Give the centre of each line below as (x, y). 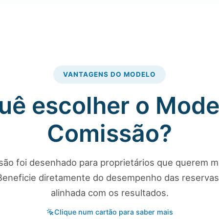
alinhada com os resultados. (109, 193)
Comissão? (109, 133)
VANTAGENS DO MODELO (109, 74)
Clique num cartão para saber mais (113, 212)
